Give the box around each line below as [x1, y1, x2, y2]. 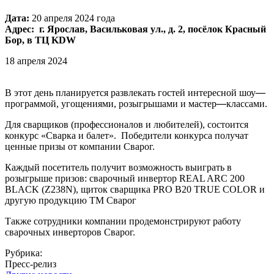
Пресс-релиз [5, 258, 56, 269]
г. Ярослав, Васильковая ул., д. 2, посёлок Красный [39, 23, 266, 34]
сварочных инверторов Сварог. [5, 226, 135, 237]
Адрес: [5, 23, 37, 34]
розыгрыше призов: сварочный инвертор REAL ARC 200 [5, 172, 245, 183]
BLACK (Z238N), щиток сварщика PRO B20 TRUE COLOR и [5, 183, 265, 194]
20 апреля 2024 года [29, 12, 115, 23]
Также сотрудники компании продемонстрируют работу [5, 215, 241, 226]
